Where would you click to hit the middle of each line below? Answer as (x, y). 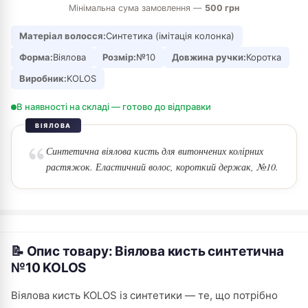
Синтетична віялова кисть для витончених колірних (155, 151)
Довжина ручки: (209, 57)
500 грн (222, 8)
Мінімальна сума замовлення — (137, 8)
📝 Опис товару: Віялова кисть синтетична (147, 251)
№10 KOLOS (49, 268)
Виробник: (43, 78)
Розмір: (119, 57)
